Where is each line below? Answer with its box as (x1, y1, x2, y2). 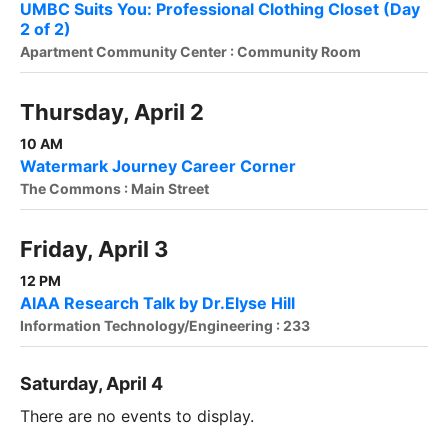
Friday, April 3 (20, 236, 169, 263)
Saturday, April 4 (20, 373, 163, 395)
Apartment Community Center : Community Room (20, 43, 361, 61)
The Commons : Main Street (20, 180, 209, 198)
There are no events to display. (20, 406, 254, 427)
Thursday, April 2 (20, 99, 204, 126)
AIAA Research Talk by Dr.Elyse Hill (20, 293, 295, 314)
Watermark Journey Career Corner (20, 156, 296, 177)
